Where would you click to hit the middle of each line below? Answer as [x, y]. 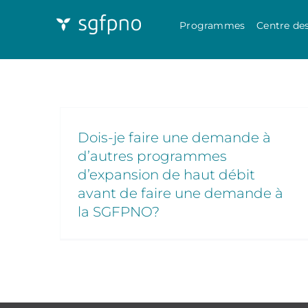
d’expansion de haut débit [166, 175]
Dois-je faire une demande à [174, 137]
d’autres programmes [152, 156]
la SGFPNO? [119, 212]
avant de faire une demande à [180, 193]
